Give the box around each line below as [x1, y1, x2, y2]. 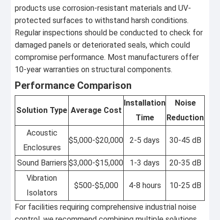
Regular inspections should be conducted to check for [15, 28, 203, 38]
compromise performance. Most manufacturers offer [15, 53, 199, 62]
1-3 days [130, 158, 160, 167]
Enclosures [23, 142, 61, 152]
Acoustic [26, 128, 57, 137]
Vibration [27, 173, 57, 183]
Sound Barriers [17, 158, 67, 167]
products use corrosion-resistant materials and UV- [15, 3, 192, 13]
